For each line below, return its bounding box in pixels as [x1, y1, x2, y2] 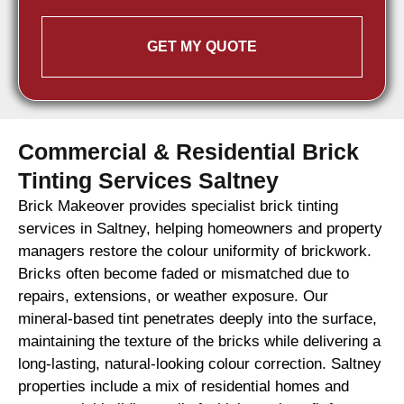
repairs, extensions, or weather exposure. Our [18, 288, 328, 306]
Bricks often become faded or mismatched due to [18, 265, 349, 283]
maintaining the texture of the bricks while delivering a [18, 333, 381, 351]
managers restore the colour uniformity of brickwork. [18, 243, 372, 261]
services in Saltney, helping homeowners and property [18, 220, 382, 238]
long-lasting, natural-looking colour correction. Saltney [18, 355, 381, 373]
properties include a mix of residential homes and [18, 378, 349, 396]
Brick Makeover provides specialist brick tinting [18, 197, 338, 216]
